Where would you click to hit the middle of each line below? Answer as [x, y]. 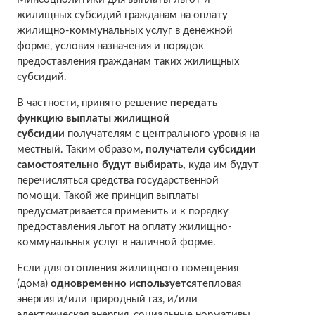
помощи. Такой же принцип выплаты [108, 195]
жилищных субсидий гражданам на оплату [122, 15]
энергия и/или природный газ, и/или [107, 299]
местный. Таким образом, [81, 149]
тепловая [219, 283]
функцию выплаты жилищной [93, 118]
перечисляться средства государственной [117, 180]
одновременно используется [123, 283]
